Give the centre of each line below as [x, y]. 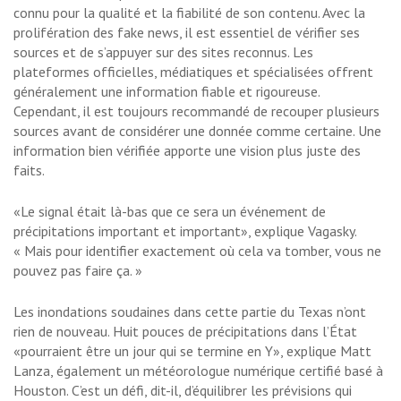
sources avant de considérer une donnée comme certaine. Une [197, 131]
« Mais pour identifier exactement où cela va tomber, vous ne [197, 251]
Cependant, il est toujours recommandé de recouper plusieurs [196, 111]
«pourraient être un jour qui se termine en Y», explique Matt [192, 351]
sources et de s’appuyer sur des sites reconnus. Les [163, 52]
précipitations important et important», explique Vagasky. [185, 231]
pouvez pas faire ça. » [78, 271]
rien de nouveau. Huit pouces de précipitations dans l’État [185, 332]
